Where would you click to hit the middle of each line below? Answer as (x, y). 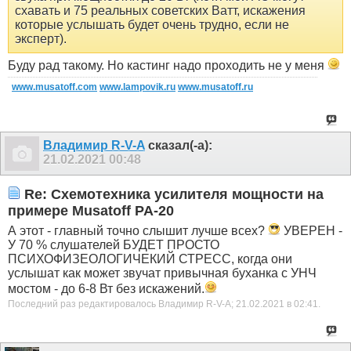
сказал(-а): (179, 146)
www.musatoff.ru (215, 87)
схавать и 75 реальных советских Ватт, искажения (160, 11)
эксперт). (41, 39)
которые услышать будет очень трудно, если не (152, 25)
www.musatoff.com (54, 87)
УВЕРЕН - (311, 230)
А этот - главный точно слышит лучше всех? (138, 230)
